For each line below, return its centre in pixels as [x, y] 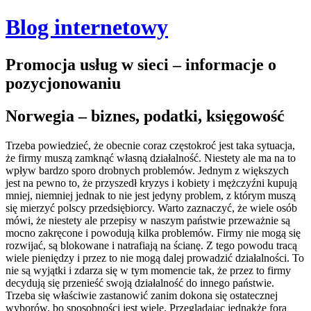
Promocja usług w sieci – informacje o [141, 64]
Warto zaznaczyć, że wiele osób [227, 208]
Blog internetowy [87, 27]
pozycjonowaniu [63, 83]
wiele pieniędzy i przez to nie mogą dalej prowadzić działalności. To [155, 258]
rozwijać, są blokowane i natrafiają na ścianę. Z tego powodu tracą [151, 245]
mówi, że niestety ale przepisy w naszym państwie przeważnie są [148, 220]
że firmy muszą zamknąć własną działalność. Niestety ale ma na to [151, 158]
